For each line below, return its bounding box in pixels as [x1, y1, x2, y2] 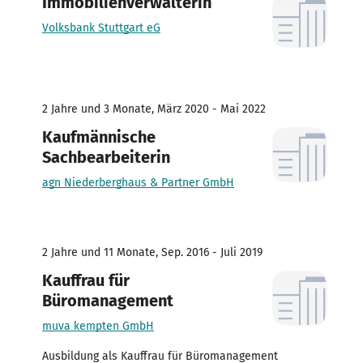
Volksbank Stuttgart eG [42, 20, 160, 35]
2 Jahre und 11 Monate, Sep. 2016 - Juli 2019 [42, 245, 263, 259]
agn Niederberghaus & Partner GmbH [42, 175, 234, 190]
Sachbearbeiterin [42, 147, 170, 167]
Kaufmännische [42, 126, 156, 147]
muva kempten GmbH [42, 318, 154, 333]
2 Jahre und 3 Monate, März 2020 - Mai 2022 [42, 101, 266, 116]
